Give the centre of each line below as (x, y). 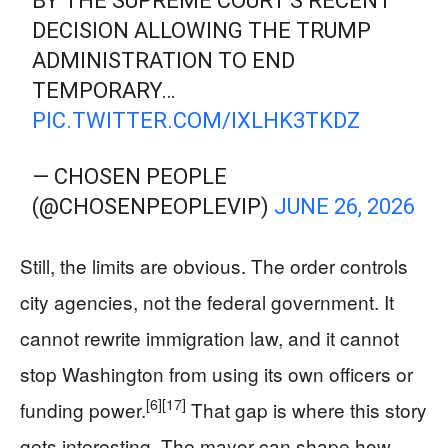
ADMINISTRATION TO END (164, 60)
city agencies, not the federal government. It (207, 301)
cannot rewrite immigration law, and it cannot (209, 337)
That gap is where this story (306, 409)
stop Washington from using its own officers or (216, 373)
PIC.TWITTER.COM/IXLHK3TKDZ (196, 120)
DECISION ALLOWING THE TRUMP (202, 30)
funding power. (83, 409)
